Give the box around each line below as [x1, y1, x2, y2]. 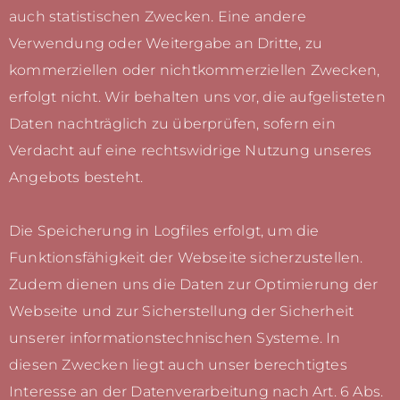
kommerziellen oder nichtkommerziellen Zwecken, [9, 62, 380, 79]
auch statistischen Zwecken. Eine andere [9, 8, 306, 26]
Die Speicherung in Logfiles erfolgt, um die [9, 222, 320, 240]
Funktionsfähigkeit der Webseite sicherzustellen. [9, 249, 363, 267]
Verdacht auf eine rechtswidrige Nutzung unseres [9, 142, 372, 160]
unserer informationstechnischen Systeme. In [9, 329, 341, 347]
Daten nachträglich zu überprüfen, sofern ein [9, 115, 336, 133]
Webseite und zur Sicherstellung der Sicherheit [9, 303, 354, 321]
